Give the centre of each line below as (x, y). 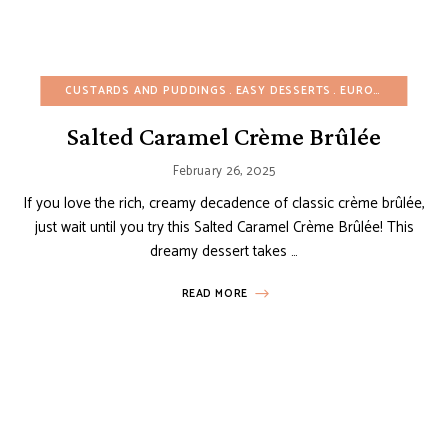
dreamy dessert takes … (224, 251)
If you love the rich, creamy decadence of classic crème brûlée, (224, 203)
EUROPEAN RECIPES (357, 90)
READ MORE (214, 293)
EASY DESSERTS (283, 90)
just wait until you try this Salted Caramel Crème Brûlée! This (224, 227)
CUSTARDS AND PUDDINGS (146, 90)
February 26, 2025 (224, 171)
